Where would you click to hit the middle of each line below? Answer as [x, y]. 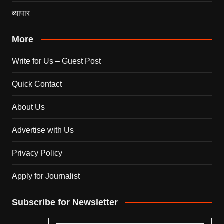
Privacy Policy [37, 153]
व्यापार [21, 13]
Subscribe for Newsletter [65, 202]
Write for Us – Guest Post [56, 61]
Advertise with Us [43, 130]
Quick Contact [37, 84]
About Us [28, 107]
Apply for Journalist [46, 176]
